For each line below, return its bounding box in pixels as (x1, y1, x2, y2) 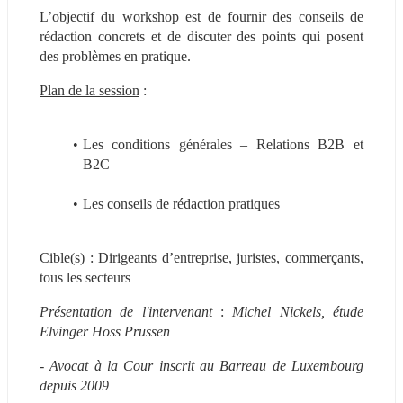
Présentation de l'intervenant (40, 303, 212, 319)
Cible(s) (40, 249, 85, 265)
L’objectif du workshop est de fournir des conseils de (40, 8, 363, 24)
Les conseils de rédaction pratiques (82, 195, 280, 211)
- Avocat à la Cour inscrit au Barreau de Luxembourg (40, 357, 363, 373)
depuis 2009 (40, 377, 109, 393)
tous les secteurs (40, 269, 130, 285)
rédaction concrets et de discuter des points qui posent (40, 28, 363, 44)
